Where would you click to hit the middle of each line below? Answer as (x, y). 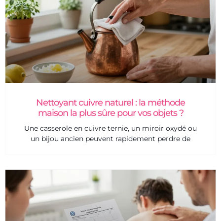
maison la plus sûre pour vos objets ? (110, 113)
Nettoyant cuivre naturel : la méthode (110, 103)
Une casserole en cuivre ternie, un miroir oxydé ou (110, 129)
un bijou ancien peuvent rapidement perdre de (110, 139)
